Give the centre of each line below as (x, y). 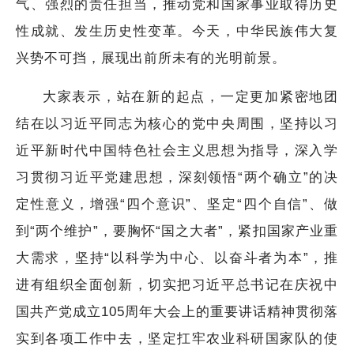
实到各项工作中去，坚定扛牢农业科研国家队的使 (177, 338)
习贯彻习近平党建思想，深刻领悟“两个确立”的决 (177, 177)
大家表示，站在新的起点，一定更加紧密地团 (190, 96)
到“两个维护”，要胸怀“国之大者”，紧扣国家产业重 (177, 231)
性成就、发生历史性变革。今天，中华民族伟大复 (177, 31)
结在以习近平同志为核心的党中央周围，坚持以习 (177, 123)
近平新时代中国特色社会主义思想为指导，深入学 (177, 150)
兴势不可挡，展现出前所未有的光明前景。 (151, 58)
